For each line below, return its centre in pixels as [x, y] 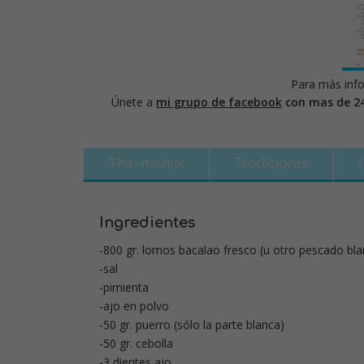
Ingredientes [147, 223]
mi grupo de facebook [219, 102]
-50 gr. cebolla [136, 344]
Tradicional [271, 165]
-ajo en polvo [134, 306]
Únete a [134, 102]
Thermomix [146, 165]
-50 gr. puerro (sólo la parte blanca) [192, 325]
